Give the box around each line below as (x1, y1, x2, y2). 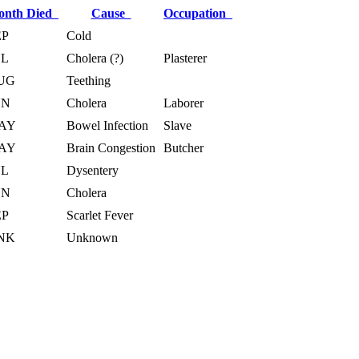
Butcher (163, 140, 204, 155)
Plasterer (163, 50, 207, 65)
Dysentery (67, 163, 119, 177)
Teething (67, 73, 111, 87)
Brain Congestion (67, 140, 155, 155)
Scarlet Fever (67, 208, 133, 222)
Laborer (163, 95, 204, 110)
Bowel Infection (67, 118, 148, 132)
